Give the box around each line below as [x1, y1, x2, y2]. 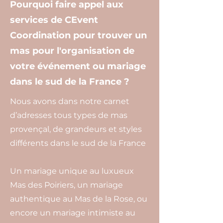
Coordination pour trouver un [10, 30, 147, 41]
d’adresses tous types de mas [10, 111, 127, 120]
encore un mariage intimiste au [10, 208, 135, 218]
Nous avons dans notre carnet [10, 97, 129, 106]
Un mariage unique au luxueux [10, 166, 134, 176]
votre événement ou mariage [10, 61, 146, 72]
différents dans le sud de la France [10, 138, 146, 148]
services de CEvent [10, 14, 98, 25]
